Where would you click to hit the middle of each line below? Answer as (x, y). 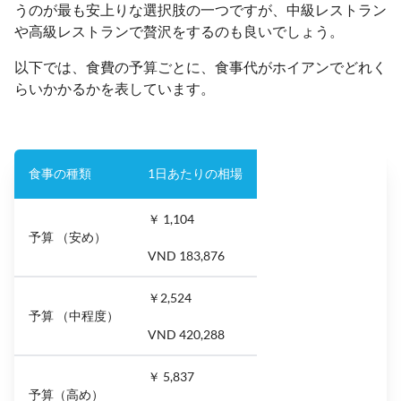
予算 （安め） (68, 236)
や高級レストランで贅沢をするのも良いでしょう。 (179, 30)
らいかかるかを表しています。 (115, 88)
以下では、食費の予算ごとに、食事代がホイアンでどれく (200, 66)
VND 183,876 (186, 255)
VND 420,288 (186, 334)
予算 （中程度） (74, 315)
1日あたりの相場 (195, 173)
